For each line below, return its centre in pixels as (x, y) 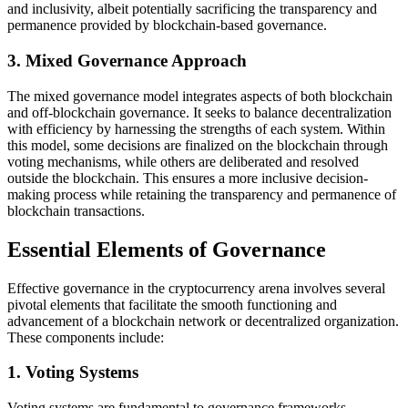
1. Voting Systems (73, 372)
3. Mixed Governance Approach (127, 61)
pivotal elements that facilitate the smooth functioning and (172, 304)
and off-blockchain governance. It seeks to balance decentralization (199, 112)
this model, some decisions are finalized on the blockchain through (198, 145)
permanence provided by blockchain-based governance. (167, 25)
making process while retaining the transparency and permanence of (202, 194)
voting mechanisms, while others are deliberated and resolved (183, 161)
